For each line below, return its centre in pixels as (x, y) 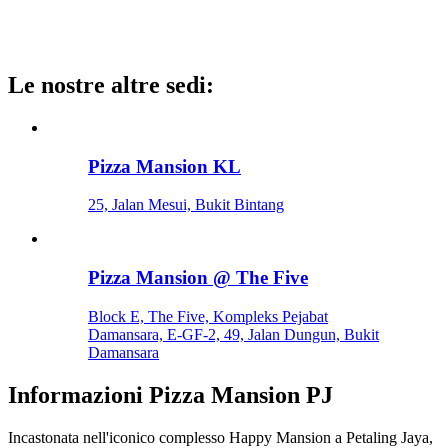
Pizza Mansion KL (164, 166)
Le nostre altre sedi (107, 84)
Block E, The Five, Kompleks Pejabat (208, 316)
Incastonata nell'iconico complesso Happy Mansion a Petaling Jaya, (220, 437)
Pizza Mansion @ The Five (198, 277)
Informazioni (75, 394)
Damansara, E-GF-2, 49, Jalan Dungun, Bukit (233, 334)
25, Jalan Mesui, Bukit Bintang (186, 205)
